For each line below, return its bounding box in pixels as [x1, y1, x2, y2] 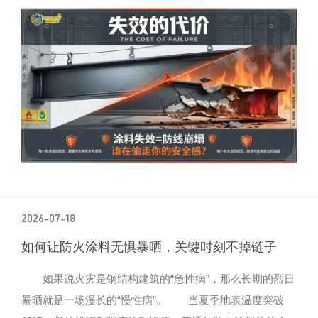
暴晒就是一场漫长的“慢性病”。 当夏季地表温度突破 [21, 293, 284, 306]
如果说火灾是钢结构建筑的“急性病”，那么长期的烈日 [21, 272, 295, 285]
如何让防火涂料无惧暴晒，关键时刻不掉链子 [21, 239, 277, 254]
